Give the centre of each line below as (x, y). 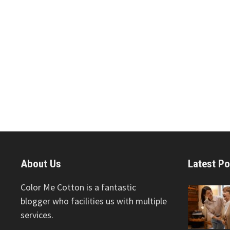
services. (37, 215)
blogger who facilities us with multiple (94, 201)
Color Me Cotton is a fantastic (79, 187)
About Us (41, 164)
